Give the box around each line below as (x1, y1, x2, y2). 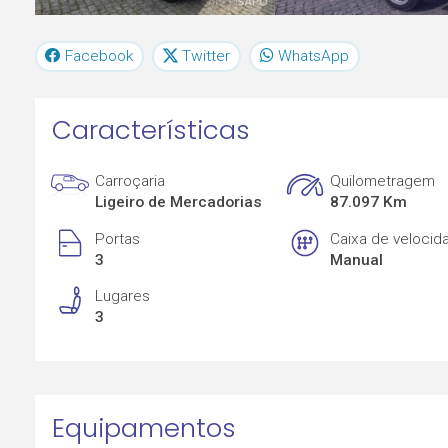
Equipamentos (51, 409, 236, 446)
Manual (330, 250, 384, 269)
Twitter (182, 46, 231, 65)
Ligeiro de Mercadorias (95, 193, 263, 212)
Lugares (95, 287, 151, 306)
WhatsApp (277, 46, 349, 65)
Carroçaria (95, 172, 166, 191)
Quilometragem (330, 172, 436, 191)
